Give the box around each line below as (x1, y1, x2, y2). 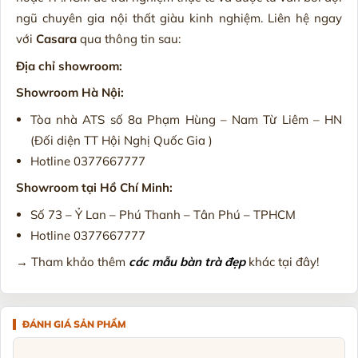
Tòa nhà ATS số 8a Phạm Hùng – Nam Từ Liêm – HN (30, 111, 343, 127)
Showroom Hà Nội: (15, 85, 124, 101)
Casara (35, 31, 77, 47)
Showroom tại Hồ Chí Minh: (15, 180, 173, 196)
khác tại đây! (248, 254, 319, 270)
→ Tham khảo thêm (15, 254, 125, 270)
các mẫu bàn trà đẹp (125, 254, 245, 270)
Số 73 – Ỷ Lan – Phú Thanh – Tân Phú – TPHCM (30, 206, 296, 222)
